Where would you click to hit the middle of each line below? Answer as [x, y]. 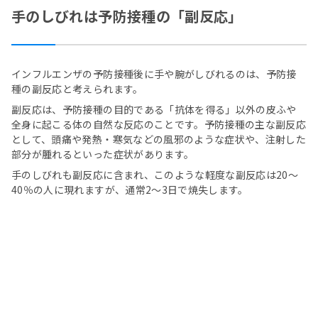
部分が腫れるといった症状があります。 [103, 154]
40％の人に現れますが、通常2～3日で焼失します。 [130, 190]
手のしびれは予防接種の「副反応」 [127, 16]
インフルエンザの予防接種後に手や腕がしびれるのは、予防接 [154, 74]
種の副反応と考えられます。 [77, 89]
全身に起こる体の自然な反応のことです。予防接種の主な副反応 [159, 125]
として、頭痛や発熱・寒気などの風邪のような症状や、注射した [159, 139]
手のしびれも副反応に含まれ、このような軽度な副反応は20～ [155, 175]
